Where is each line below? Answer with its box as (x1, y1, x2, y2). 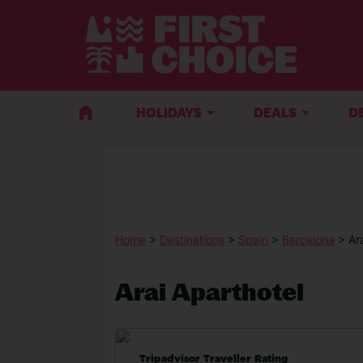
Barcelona (282, 233, 335, 246)
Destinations (160, 233, 224, 246)
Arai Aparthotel (115, 277, 304, 306)
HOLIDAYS (136, 107, 202, 121)
